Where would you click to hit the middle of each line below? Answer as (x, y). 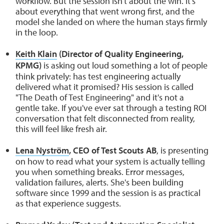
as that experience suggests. (68, 203)
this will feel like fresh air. (61, 129)
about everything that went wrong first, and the (105, 11)
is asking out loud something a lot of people (124, 65)
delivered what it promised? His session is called (104, 87)
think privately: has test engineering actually (98, 76)
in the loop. (37, 32)
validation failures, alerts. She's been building (99, 182)
